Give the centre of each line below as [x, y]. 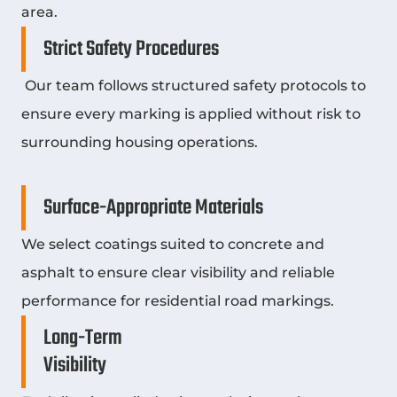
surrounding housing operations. [140, 142]
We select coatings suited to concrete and [173, 244]
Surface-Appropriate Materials [153, 207]
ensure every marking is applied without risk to [191, 113]
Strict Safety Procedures [131, 49]
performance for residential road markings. [178, 300]
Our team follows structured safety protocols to [194, 85]
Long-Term [83, 338]
